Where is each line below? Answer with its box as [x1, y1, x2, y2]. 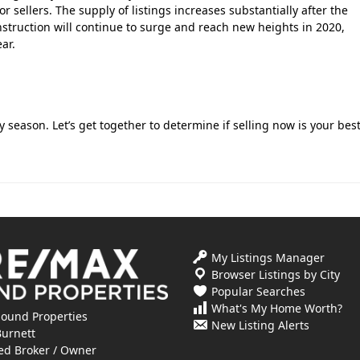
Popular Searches [211, 284, 305, 300]
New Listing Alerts [211, 317, 309, 333]
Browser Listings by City [211, 267, 340, 283]
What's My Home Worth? [211, 301, 342, 317]
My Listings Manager [211, 250, 325, 266]
